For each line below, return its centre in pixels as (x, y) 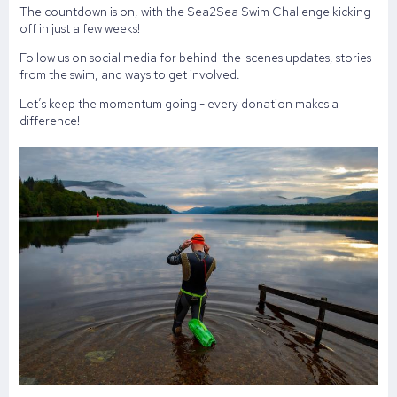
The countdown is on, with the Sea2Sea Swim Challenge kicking (195, 11)
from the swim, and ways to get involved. (130, 74)
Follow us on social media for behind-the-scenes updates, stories (195, 57)
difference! (50, 120)
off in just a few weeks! (80, 28)
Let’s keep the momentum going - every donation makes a (179, 103)
